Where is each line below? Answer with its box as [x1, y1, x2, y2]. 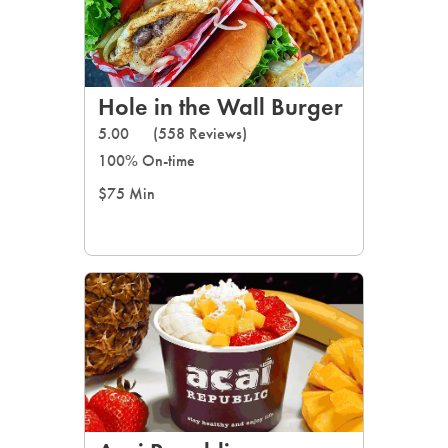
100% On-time [98, 151, 195, 170]
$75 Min [98, 184, 155, 203]
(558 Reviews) [153, 124, 247, 143]
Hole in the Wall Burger [98, 92, 343, 121]
